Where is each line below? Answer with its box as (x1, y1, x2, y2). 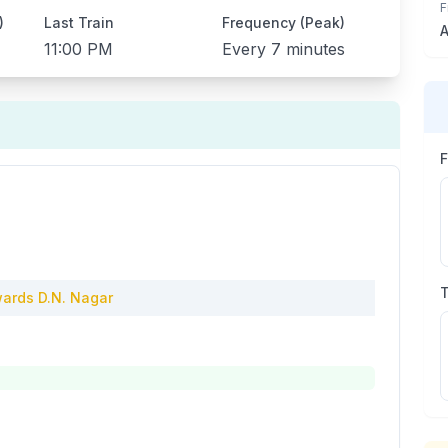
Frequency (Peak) (221, 14, 345, 31)
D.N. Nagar (38, 289, 113, 306)
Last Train (44, 14, 115, 31)
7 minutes (270, 39, 345, 59)
